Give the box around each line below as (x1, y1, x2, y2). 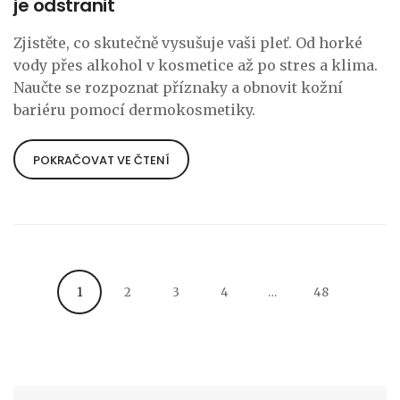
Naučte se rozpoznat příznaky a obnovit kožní (13, 79, 343, 97)
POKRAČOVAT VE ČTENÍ (33, 152, 170, 170)
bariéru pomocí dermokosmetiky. (13, 101, 255, 120)
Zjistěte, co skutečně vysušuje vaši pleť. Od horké (13, 34, 362, 53)
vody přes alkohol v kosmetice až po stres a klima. (13, 56, 378, 75)
